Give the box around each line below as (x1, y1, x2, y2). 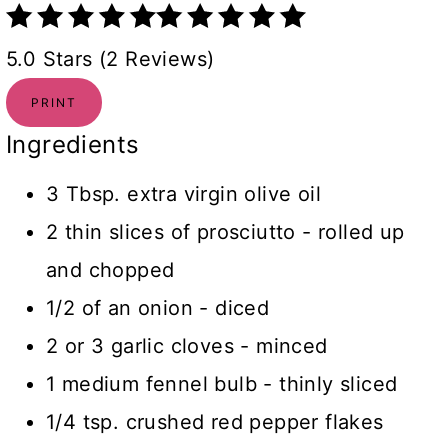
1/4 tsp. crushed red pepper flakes (46, 409, 384, 434)
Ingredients (6, 129, 140, 159)
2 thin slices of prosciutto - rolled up (46, 219, 405, 244)
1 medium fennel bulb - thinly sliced (46, 371, 398, 396)
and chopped (46, 257, 175, 282)
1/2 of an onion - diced (46, 295, 270, 320)
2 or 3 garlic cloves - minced (46, 333, 328, 358)
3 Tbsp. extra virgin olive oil (46, 181, 321, 206)
